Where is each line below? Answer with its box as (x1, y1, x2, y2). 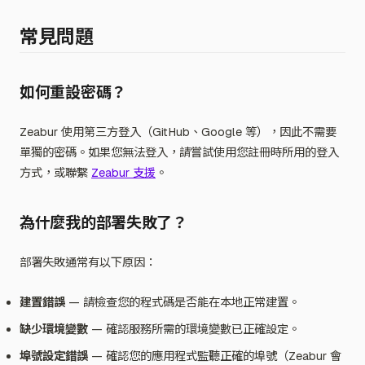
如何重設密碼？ (20, 82, 127, 103)
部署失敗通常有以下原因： (20, 255, 156, 270)
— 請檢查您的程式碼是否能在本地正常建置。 (65, 295, 300, 310)
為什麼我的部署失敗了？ (20, 213, 187, 233)
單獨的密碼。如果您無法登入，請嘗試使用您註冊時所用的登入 (20, 145, 339, 160)
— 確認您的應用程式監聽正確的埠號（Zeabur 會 (88, 349, 341, 363)
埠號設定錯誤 (20, 349, 88, 363)
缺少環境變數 (20, 322, 88, 336)
